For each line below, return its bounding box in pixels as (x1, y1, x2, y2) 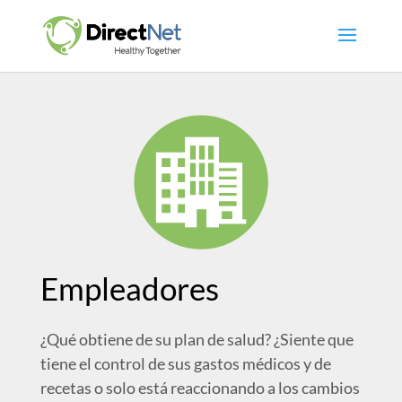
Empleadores (39, 269, 219, 307)
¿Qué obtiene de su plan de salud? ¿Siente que (39, 329, 354, 349)
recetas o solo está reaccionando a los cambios (39, 378, 360, 398)
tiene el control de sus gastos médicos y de (39, 354, 331, 373)
